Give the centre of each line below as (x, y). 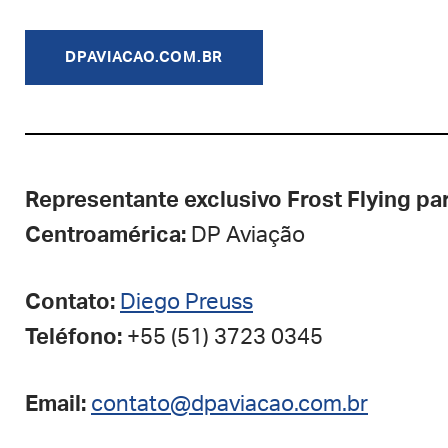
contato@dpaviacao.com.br (229, 404)
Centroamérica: (105, 235)
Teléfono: (73, 337)
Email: (55, 404)
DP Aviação (245, 235)
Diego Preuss (186, 302)
